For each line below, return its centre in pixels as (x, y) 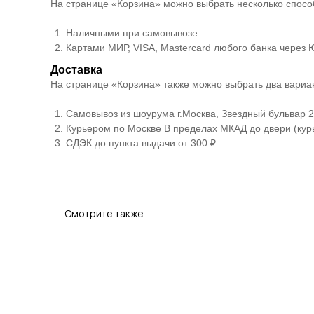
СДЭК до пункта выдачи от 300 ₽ (141, 143)
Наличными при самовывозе (132, 33)
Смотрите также (104, 213)
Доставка (76, 70)
